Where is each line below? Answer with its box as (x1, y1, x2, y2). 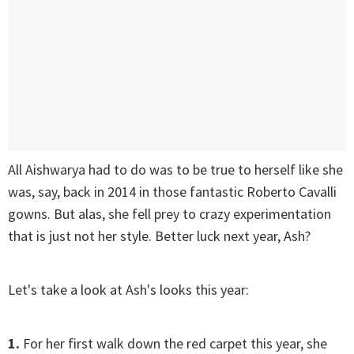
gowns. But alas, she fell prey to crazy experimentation (8, 205, 331, 224)
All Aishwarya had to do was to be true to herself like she (8, 160, 343, 179)
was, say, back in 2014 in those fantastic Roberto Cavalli (8, 183, 337, 201)
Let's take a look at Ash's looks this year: (8, 281, 249, 299)
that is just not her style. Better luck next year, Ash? (8, 227, 311, 246)
